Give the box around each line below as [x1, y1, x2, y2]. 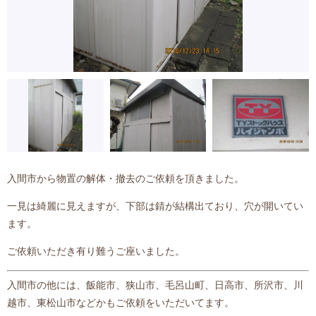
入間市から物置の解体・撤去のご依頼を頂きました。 [7, 173, 244, 185]
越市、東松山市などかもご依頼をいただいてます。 [7, 297, 234, 309]
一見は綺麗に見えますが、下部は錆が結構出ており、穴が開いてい [7, 200, 303, 212]
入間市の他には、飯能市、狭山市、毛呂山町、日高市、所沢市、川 [7, 279, 303, 291]
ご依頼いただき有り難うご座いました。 [7, 245, 185, 257]
